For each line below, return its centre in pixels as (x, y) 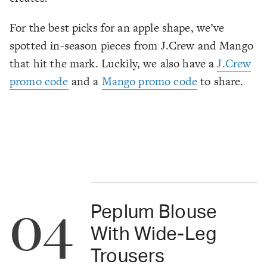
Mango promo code (149, 82)
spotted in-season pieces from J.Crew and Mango (131, 46)
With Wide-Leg (154, 234)
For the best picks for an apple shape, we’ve (117, 28)
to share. (222, 82)
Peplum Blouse (154, 212)
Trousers (128, 256)
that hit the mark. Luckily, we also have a (114, 64)
